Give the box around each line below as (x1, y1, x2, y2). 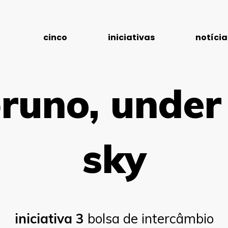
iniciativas (108, 32, 155, 43)
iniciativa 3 (14, 210, 84, 227)
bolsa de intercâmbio (83, 210, 214, 227)
